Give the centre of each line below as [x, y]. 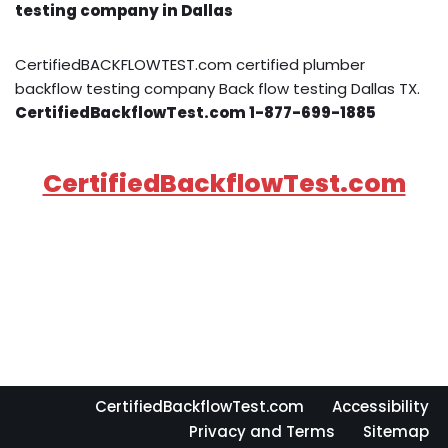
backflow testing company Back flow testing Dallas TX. [217, 88]
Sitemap [396, 431]
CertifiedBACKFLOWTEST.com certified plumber [190, 64]
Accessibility [380, 406]
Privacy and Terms [262, 431]
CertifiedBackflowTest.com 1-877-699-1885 [195, 112]
